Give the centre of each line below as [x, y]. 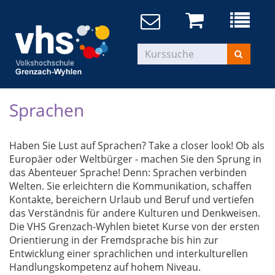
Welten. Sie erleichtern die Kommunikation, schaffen [130, 186]
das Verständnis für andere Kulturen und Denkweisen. [135, 213]
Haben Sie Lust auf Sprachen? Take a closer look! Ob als [137, 146]
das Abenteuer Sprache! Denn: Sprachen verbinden [128, 173]
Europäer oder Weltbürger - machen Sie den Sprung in [135, 159]
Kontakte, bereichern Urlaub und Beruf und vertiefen [132, 200]
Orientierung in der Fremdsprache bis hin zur [114, 240]
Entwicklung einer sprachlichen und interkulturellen [129, 254]
